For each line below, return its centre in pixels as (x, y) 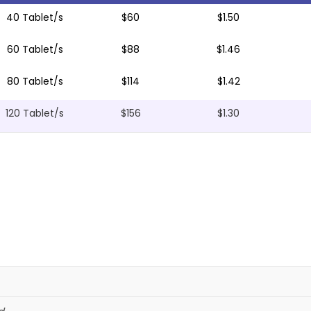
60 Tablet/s (35, 50)
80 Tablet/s (35, 82)
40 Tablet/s (35, 18)
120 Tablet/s (35, 114)
